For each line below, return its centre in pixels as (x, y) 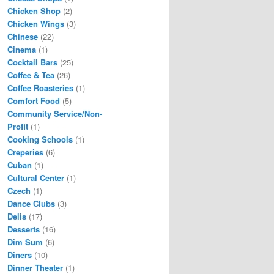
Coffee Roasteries (40, 88)
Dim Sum (25, 242)
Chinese (23, 37)
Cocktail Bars (32, 62)
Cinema (22, 50)
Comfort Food (34, 101)
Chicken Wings (36, 24)
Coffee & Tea (31, 75)
